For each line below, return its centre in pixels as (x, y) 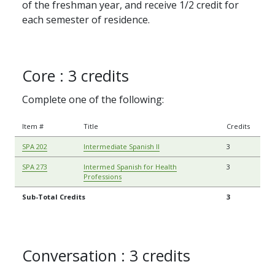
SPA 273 (35, 167)
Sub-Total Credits (54, 197)
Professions (103, 177)
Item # (33, 126)
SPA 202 (35, 147)
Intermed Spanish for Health (130, 167)
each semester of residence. (86, 20)
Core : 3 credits (76, 76)
